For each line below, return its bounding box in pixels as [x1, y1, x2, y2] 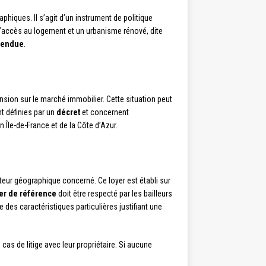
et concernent [80, 107, 129, 118]
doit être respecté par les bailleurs [56, 189, 172, 199]
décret [56, 107, 80, 118]
